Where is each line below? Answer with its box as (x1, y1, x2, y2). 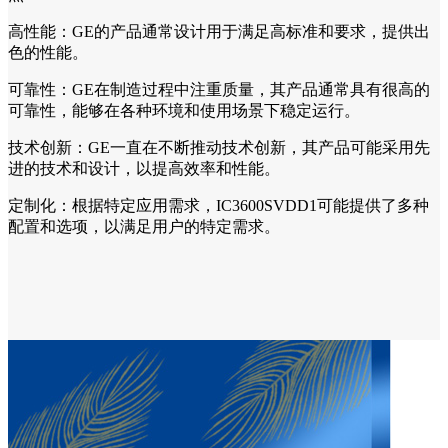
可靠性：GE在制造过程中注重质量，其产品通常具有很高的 (8, 80, 430, 98)
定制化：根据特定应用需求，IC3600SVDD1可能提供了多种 (8, 196, 429, 214)
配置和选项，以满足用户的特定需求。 (8, 217, 280, 235)
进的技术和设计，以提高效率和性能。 (8, 159, 280, 177)
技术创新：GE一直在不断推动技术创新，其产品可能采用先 (8, 138, 430, 156)
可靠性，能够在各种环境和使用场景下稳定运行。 (8, 101, 360, 119)
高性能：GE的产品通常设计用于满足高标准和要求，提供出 (8, 22, 430, 40)
